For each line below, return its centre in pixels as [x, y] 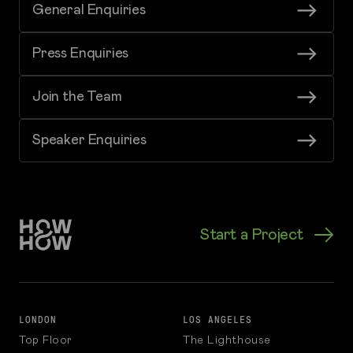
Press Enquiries [81, 54]
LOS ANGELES [217, 320]
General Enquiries [89, 10]
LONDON [38, 320]
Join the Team [77, 97]
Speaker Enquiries [89, 140]
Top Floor [46, 340]
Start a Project [251, 235]
